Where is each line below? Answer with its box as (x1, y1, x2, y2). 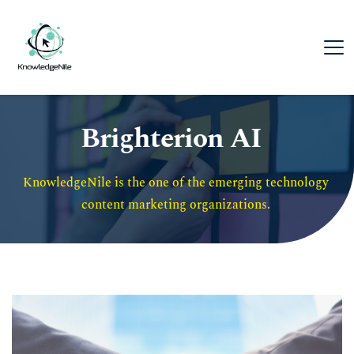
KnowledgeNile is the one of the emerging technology (22, 173, 329, 193)
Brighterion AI (81, 118, 261, 160)
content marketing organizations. (81, 195, 273, 215)
